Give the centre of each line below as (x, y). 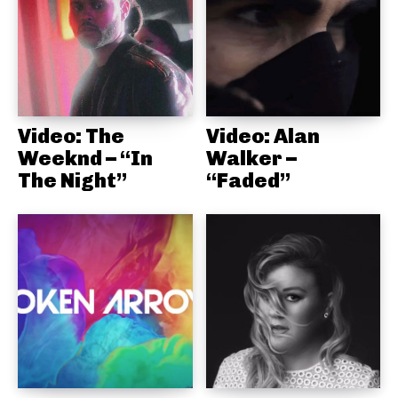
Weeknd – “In (85, 158)
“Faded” (248, 180)
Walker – (251, 158)
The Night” (72, 180)
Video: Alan (263, 135)
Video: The (71, 135)
